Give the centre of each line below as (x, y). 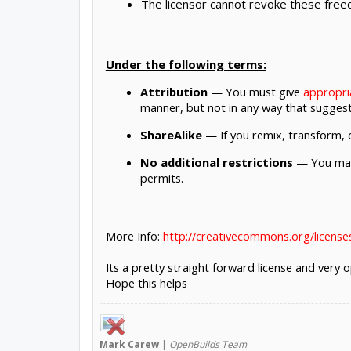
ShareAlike (171, 134)
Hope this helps (146, 283)
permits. (161, 177)
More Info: (134, 236)
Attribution (174, 92)
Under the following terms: (186, 64)
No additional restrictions (216, 162)
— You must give (255, 92)
